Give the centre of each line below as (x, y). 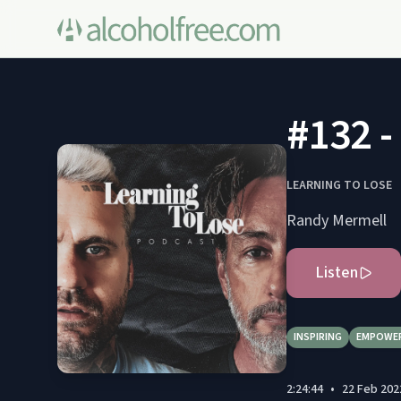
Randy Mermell (337, 221)
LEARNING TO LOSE (339, 185)
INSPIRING (318, 337)
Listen (337, 273)
